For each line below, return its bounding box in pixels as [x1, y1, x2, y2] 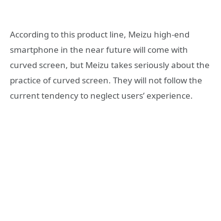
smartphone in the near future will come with [10, 44, 188, 56]
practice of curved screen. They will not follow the [10, 74, 202, 86]
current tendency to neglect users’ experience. [10, 90, 193, 102]
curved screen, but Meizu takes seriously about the [10, 59, 210, 71]
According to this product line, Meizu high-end [10, 29, 189, 40]
